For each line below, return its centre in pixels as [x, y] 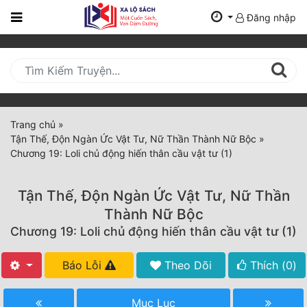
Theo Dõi [186, 266]
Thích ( [266, 266]
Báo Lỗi [83, 266]
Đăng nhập [270, 17]
